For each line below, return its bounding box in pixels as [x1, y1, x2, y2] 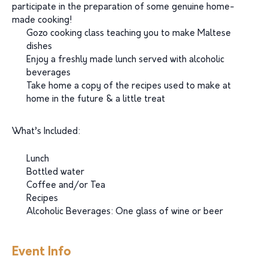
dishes [26, 42, 52, 51]
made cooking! [12, 16, 72, 25]
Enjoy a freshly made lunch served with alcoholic [26, 56, 224, 65]
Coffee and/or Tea [26, 181, 105, 190]
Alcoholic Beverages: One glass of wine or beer [26, 208, 223, 217]
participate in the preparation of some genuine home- [12, 3, 234, 12]
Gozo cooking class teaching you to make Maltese [26, 29, 231, 38]
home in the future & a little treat [26, 95, 165, 104]
